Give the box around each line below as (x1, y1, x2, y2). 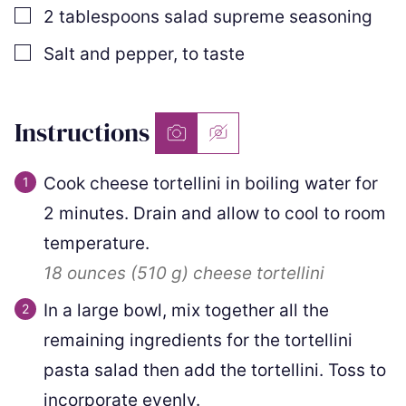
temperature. (43, 232, 150, 254)
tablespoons (59, 5, 159, 27)
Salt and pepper (43, 43, 173, 64)
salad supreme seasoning (164, 5, 372, 27)
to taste (182, 43, 245, 64)
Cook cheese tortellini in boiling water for (43, 172, 378, 194)
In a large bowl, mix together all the (43, 299, 329, 321)
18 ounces (43, 262, 126, 284)
